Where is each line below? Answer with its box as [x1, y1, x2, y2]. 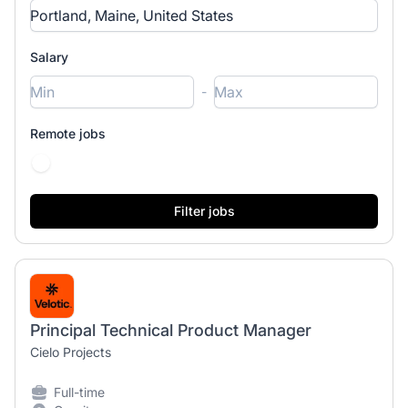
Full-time [54, 384, 105, 401]
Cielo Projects [30, 344, 111, 361]
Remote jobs [30, 126, 106, 142]
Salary [30, 49, 68, 66]
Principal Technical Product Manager [30, 321, 311, 341]
